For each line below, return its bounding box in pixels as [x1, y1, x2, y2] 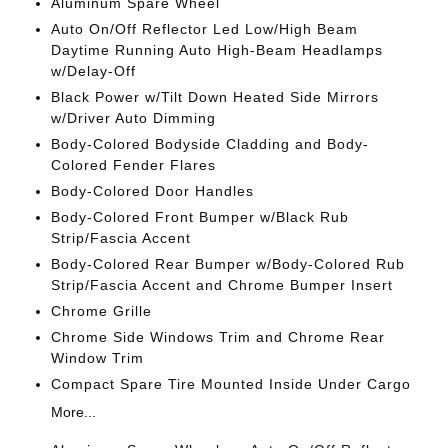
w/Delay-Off [50, 62, 136, 79]
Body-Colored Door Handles [50, 182, 254, 199]
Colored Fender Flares [50, 156, 216, 173]
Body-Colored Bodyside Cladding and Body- [50, 135, 369, 152]
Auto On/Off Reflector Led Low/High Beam [50, 20, 358, 37]
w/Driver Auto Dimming [50, 109, 216, 126]
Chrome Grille [50, 302, 152, 319]
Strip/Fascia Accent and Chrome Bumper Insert [50, 276, 393, 293]
